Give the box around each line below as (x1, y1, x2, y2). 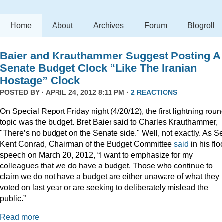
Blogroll (187, 21, 215, 30)
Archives (93, 21, 124, 30)
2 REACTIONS (131, 88, 177, 96)
